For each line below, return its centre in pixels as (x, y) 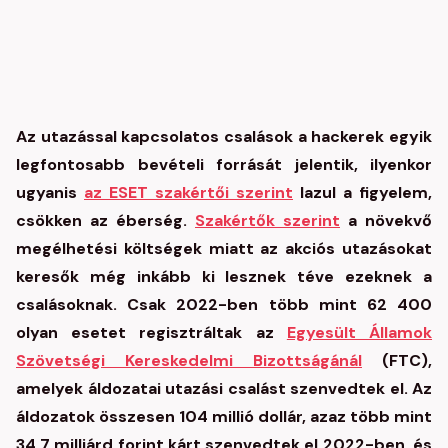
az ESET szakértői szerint (188, 192)
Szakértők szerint (267, 220)
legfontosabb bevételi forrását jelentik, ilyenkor (224, 164)
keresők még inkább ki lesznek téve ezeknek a (224, 276)
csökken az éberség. (105, 220)
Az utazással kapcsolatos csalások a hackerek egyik (224, 136)
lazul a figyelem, (362, 192)
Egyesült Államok (359, 332)
